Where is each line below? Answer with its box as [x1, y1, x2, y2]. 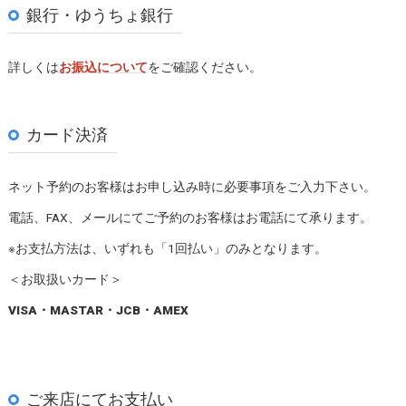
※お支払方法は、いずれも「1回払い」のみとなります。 [7, 240, 327, 256]
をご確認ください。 [147, 59, 262, 74]
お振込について [58, 59, 148, 74]
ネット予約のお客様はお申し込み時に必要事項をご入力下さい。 [7, 179, 376, 194]
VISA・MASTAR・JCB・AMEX [7, 302, 188, 317]
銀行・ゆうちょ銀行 [25, 5, 173, 25]
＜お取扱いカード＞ [7, 271, 122, 286]
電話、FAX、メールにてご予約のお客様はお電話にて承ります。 [7, 209, 372, 225]
